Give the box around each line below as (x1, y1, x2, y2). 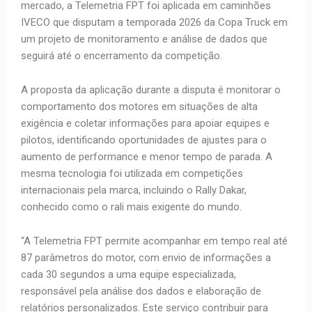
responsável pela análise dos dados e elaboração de (21, 285, 261, 298)
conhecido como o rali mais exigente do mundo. (21, 201, 242, 214)
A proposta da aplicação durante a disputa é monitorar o (21, 84, 281, 97)
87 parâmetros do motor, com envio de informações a (21, 251, 271, 265)
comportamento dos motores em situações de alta (21, 100, 258, 114)
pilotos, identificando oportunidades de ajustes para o (21, 134, 267, 147)
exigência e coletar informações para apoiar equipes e (21, 117, 270, 130)
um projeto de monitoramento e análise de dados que (21, 33, 267, 46)
